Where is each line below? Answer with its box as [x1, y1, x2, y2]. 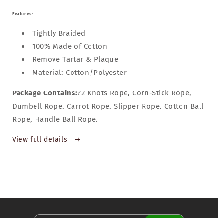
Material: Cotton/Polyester [32, 68, 127, 77]
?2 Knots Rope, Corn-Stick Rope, [77, 89, 192, 97]
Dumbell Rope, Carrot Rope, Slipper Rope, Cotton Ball [12, 102, 204, 110]
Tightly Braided [32, 29, 86, 37]
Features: [12, 11, 33, 16]
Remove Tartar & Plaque [32, 55, 119, 64]
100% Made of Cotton [32, 42, 108, 51]
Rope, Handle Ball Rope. [12, 115, 98, 124]
